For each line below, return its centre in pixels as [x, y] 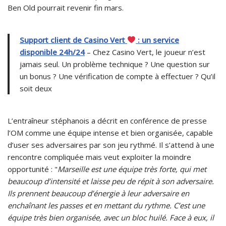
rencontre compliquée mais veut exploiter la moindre [99, 157]
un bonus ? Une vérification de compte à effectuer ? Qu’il [118, 76]
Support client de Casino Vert [73, 40]
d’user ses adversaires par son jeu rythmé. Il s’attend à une [111, 145]
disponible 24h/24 [52, 52]
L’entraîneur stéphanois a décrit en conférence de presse [107, 120]
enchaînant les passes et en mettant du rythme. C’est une [106, 205]
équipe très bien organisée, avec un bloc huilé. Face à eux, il [111, 217]
